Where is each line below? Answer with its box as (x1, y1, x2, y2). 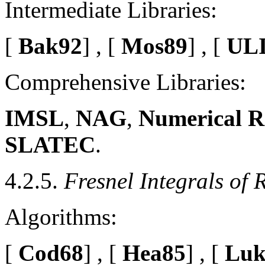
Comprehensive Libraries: (5, 69, 246, 95)
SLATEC (5, 131, 95, 157)
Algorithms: (5, 203, 117, 230)
